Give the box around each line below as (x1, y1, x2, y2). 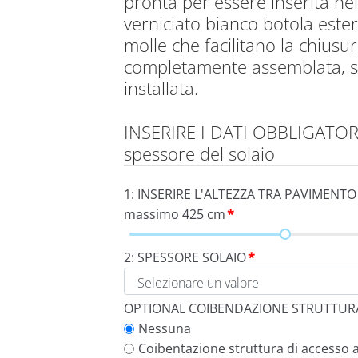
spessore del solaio (123, 141, 275, 167)
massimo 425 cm (123, 205, 225, 224)
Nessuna (137, 319, 191, 337)
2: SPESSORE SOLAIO (123, 249, 246, 267)
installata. (123, 76, 198, 101)
